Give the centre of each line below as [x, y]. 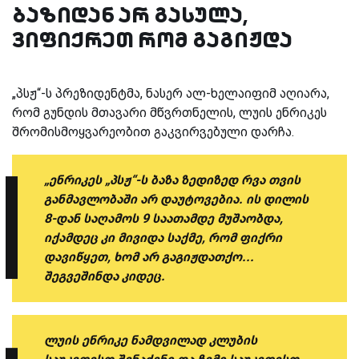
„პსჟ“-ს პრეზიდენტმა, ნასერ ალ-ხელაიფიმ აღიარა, [171, 93]
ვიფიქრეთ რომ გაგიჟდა [152, 39]
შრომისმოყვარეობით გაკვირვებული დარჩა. [153, 131]
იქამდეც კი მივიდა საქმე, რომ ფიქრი [163, 237]
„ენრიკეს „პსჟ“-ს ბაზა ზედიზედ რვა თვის [172, 179]
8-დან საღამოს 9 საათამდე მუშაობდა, [163, 218]
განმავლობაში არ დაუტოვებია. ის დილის [176, 199]
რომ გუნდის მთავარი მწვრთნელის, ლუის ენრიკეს [169, 112]
